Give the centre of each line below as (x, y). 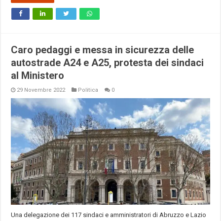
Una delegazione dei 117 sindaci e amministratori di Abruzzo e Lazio (109, 215)
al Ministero (38, 76)
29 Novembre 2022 (41, 90)
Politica (88, 90)
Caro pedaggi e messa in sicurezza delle (103, 50)
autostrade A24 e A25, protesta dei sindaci (108, 63)
